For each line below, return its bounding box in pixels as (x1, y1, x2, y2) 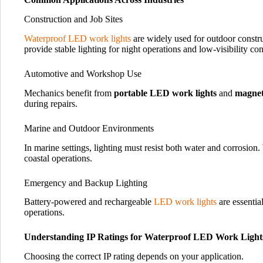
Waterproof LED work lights (24, 33, 133, 43)
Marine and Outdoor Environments (24, 123, 154, 133)
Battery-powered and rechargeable (24, 197, 154, 207)
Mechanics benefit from (24, 87, 114, 98)
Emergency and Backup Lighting (24, 177, 147, 188)
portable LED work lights (114, 87, 217, 98)
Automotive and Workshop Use (24, 68, 141, 79)
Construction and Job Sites (24, 14, 123, 25)
